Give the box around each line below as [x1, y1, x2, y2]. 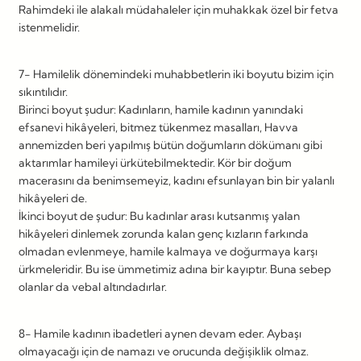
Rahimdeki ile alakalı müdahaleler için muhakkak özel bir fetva [19, 2, 338, 17]
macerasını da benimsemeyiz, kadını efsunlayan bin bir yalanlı [19, 172, 334, 188]
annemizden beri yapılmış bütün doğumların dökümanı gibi [19, 137, 322, 152]
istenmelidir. [19, 19, 80, 35]
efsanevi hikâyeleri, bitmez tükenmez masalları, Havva [19, 119, 298, 135]
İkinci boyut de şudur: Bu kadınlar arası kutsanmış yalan [19, 208, 300, 223]
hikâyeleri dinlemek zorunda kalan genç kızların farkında [19, 226, 309, 241]
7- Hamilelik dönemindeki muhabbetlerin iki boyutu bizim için [19, 66, 334, 81]
